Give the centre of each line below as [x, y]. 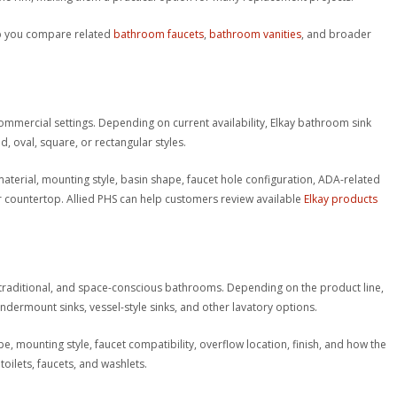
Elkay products [341, 198]
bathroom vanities [256, 34]
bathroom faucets [159, 34]
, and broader [337, 34]
